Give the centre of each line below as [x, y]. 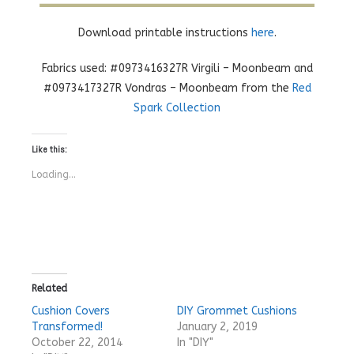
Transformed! [67, 326]
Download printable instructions [164, 32]
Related [49, 288]
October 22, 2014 [77, 342]
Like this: [49, 149]
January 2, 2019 [217, 326]
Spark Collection [177, 107]
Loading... [54, 174]
